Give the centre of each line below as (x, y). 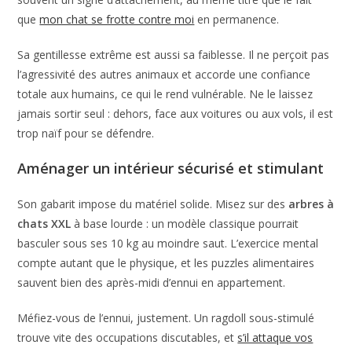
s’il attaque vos (275, 337)
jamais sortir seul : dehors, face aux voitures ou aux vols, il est (176, 113)
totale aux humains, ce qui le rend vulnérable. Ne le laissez (165, 93)
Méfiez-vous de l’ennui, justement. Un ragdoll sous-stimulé (166, 317)
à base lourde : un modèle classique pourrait (185, 223)
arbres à (312, 203)
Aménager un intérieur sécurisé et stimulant (171, 168)
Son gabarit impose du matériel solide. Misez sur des (153, 203)
